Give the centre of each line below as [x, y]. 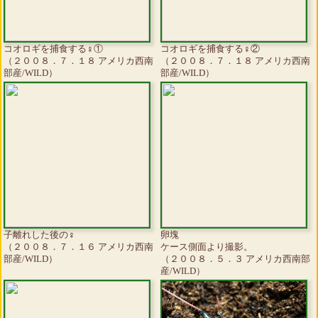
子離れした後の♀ [39, 235]
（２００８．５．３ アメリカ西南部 [235, 259]
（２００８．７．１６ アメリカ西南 [78, 247]
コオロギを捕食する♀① [53, 49]
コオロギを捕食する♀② [210, 49]
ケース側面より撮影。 [207, 247]
